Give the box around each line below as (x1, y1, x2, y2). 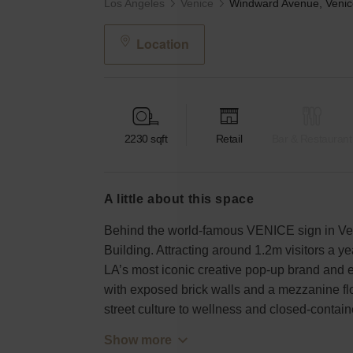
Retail (215, 132, 243, 146)
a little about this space (113, 191, 255, 206)
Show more (104, 333, 172, 347)
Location (136, 35, 189, 53)
